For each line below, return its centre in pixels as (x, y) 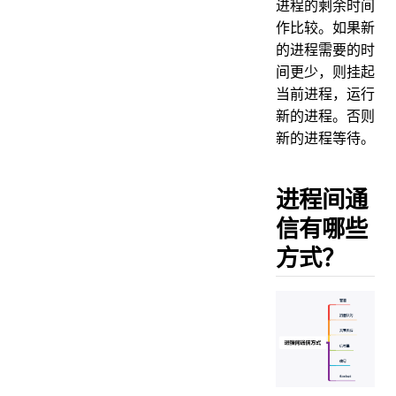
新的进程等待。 (325, 137)
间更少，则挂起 (325, 71)
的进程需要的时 (325, 49)
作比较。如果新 (325, 27)
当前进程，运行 (325, 93)
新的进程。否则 (325, 115)
